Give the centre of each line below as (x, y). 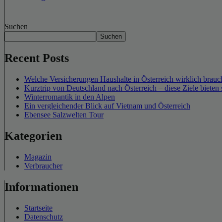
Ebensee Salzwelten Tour (64, 115)
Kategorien (33, 136)
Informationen (41, 187)
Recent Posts (37, 58)
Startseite (38, 208)
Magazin (38, 157)
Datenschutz (44, 217)
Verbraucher (43, 166)
